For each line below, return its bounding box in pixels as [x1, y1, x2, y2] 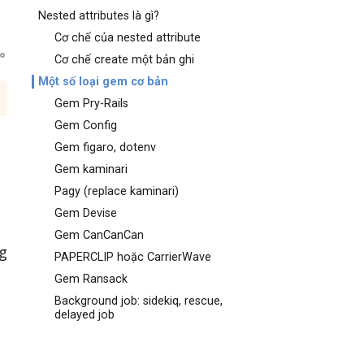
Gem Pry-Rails [54, 97, 129, 110]
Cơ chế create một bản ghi [54, 53, 195, 67]
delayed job [54, 308, 115, 322]
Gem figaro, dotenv [54, 141, 157, 154]
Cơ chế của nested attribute [54, 31, 201, 45]
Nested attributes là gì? [38, 9, 160, 23]
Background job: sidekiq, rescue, [54, 294, 223, 308]
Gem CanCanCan [54, 228, 145, 242]
